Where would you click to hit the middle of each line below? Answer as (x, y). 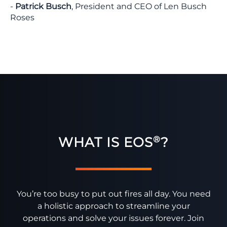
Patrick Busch (43, 6)
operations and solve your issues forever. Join (113, 218)
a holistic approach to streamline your (113, 206)
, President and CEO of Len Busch (139, 6)
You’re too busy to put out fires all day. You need (113, 194)
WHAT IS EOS (106, 142)
